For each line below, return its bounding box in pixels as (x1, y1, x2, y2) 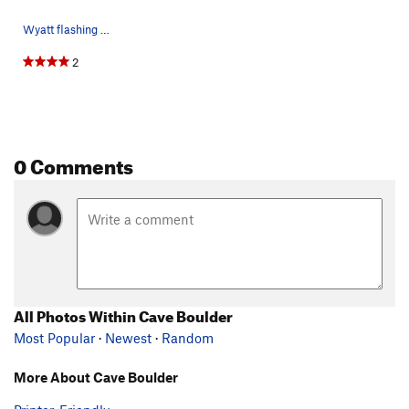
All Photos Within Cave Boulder (14, 301, 233, 326)
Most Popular (14, 329, 95, 346)
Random (162, 329, 214, 346)
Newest (105, 329, 152, 346)
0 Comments (14, 146, 133, 179)
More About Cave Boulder (14, 368, 178, 385)
